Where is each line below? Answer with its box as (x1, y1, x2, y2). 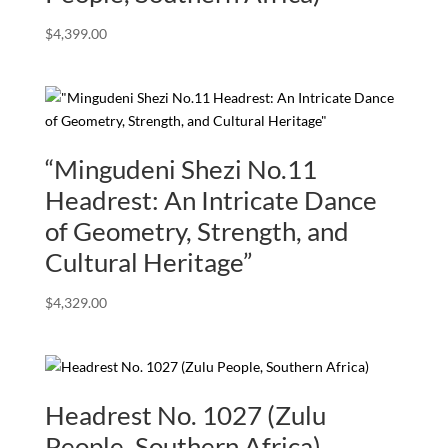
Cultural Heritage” (44, 245, 252, 278)
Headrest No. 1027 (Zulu (44, 399, 326, 432)
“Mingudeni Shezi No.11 (44, 152, 317, 185)
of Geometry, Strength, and (44, 214, 349, 247)
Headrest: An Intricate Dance (44, 183, 377, 216)
